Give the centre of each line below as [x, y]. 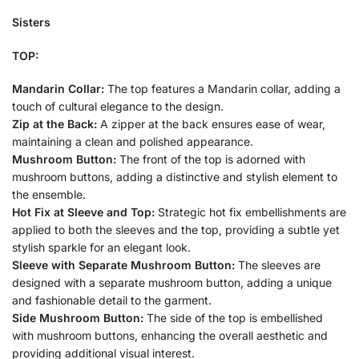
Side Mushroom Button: [78, 318]
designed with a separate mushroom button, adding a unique [172, 283]
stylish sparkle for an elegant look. [101, 248]
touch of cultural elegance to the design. [118, 107]
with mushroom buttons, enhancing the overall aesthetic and [170, 336]
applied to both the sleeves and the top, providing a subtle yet [176, 230]
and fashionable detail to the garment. [112, 301]
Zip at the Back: [54, 124]
